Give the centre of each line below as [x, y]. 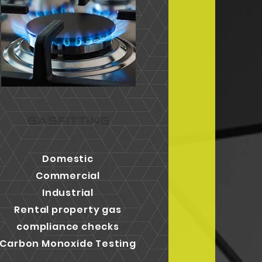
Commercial [68, 176]
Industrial [68, 193]
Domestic [68, 159]
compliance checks [68, 227]
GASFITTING [68, 120]
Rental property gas [68, 210]
